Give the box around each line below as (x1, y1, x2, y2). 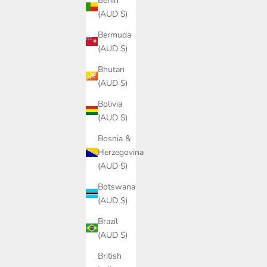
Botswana (98, 181, 135, 193)
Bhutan (98, 63, 125, 75)
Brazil (98, 215, 118, 227)
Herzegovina (98, 146, 144, 158)
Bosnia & (98, 132, 131, 144)
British (98, 250, 122, 262)
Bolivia (98, 98, 122, 110)
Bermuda (98, 29, 131, 41)
